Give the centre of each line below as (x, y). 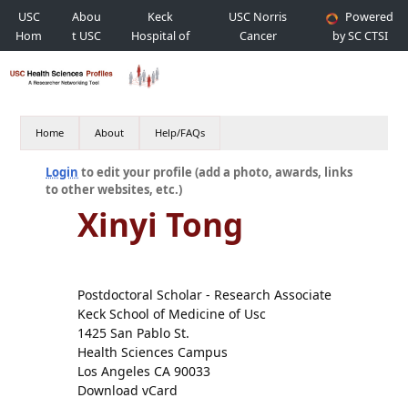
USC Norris (258, 17)
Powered (370, 17)
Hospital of (160, 36)
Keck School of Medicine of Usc (171, 314)
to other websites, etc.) (114, 189)
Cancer (258, 36)
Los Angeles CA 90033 (143, 371)
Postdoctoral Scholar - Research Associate (204, 295)
